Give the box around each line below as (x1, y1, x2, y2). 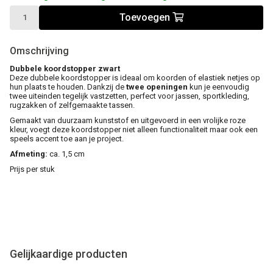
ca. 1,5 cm (48, 149, 85, 158)
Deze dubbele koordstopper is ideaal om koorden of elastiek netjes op (10, 73, 260, 82)
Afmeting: (10, 149, 48, 158)
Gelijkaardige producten (10, 247, 127, 260)
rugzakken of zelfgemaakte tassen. (10, 100, 135, 110)
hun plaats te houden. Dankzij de (10, 82, 126, 91)
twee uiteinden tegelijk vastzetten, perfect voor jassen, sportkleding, (10, 91, 249, 101)
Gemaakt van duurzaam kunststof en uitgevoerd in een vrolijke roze (10, 115, 246, 125)
